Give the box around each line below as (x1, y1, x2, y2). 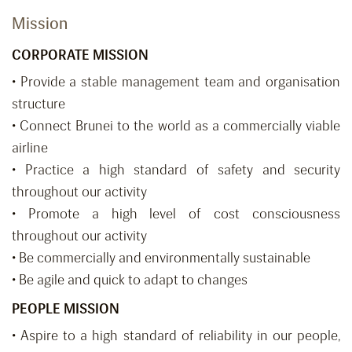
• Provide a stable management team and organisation (12, 73, 340, 91)
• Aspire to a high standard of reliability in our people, (12, 327, 340, 345)
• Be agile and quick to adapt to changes (12, 271, 247, 289)
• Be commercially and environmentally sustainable (12, 249, 310, 267)
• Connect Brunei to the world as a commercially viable (12, 117, 340, 135)
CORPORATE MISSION (12, 46, 148, 64)
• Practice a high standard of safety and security (12, 161, 340, 179)
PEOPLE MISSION (12, 300, 119, 318)
